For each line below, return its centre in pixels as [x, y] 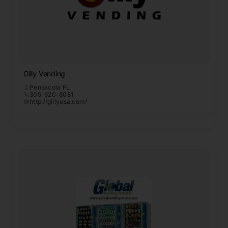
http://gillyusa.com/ [59, 102]
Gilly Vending [45, 74]
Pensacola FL [50, 88]
